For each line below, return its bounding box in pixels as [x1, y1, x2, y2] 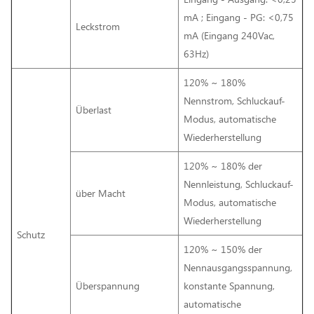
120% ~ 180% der [184, 158, 262, 172]
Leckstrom [76, 19, 120, 33]
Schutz [17, 227, 45, 241]
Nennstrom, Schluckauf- [184, 93, 285, 107]
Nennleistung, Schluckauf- [184, 177, 294, 191]
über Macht [76, 186, 125, 200]
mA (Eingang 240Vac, [184, 28, 275, 42]
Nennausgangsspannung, [184, 260, 292, 274]
